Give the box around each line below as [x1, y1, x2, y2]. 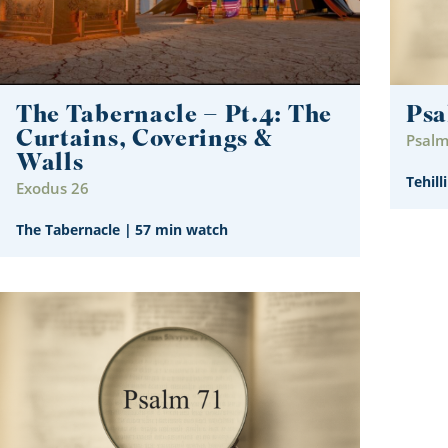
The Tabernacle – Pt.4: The [16, 97, 332, 135]
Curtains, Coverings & [16, 121, 273, 159]
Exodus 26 [16, 177, 89, 198]
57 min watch [135, 220, 228, 240]
